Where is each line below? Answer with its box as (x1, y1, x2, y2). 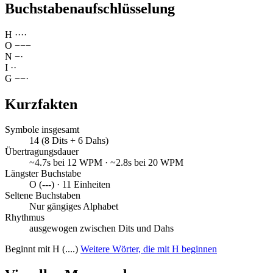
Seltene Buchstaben (5, 190, 80, 201)
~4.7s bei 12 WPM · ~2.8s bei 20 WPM (29, 157, 183, 168)
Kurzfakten (5, 96, 77, 112)
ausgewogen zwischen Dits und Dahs (29, 223, 174, 234)
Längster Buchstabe (5, 168, 81, 179)
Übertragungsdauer (5, 146, 79, 157)
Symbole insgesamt (5, 124, 79, 135)
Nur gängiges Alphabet (29, 201, 118, 212)
